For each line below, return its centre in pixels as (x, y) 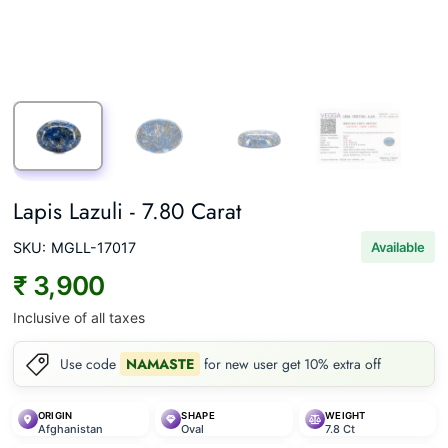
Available (398, 247)
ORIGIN (55, 415)
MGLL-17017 (93, 247)
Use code (89, 363)
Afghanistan (70, 429)
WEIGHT (345, 415)
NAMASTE (159, 363)
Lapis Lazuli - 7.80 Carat (126, 211)
